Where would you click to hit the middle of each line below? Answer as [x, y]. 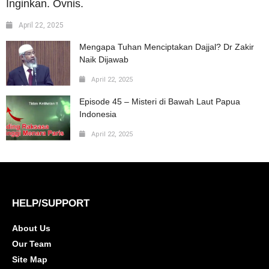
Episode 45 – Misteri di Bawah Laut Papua [160, 101]
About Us [31, 228]
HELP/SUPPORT [51, 203]
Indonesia [98, 114]
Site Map [30, 259]
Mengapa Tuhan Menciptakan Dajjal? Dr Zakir [167, 47]
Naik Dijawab [104, 59]
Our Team [32, 243]
